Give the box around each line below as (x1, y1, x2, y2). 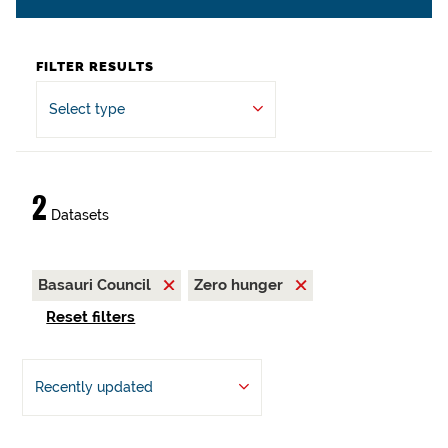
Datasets (47, 207, 109, 223)
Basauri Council (38, 276, 155, 294)
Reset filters (46, 308, 136, 327)
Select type (49, 101, 125, 117)
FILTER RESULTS (36, 59, 154, 74)
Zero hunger (194, 276, 287, 294)
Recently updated (34, 379, 153, 396)
